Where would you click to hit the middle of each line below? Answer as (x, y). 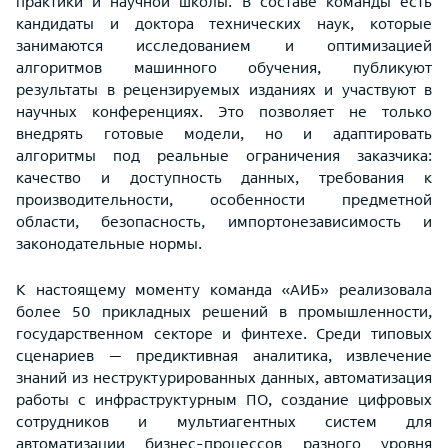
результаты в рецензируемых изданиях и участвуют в (224, 89)
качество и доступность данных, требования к (224, 177)
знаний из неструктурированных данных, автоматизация (224, 377)
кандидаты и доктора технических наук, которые (224, 23)
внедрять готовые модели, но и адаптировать (224, 133)
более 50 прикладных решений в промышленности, (224, 311)
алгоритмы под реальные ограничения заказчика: (224, 155)
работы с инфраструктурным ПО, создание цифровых (224, 399)
